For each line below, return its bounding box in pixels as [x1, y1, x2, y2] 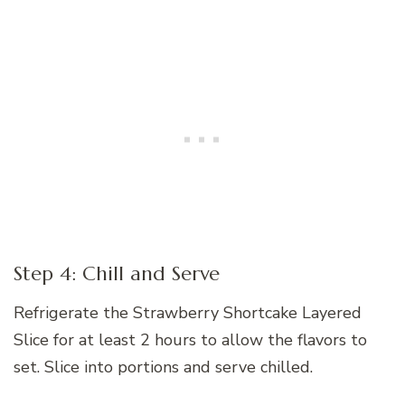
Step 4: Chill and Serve [14, 261, 220, 286]
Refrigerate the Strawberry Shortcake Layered [14, 301, 362, 324]
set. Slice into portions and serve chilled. [14, 355, 313, 378]
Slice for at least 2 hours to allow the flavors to [14, 328, 367, 351]
